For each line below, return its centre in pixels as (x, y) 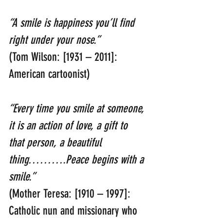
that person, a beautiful (56, 143)
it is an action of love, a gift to (70, 126)
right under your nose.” (54, 40)
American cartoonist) (49, 74)
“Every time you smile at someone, (78, 109)
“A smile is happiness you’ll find (73, 23)
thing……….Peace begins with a (78, 160)
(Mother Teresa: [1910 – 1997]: (71, 194)
